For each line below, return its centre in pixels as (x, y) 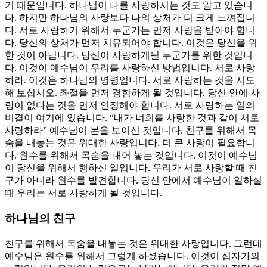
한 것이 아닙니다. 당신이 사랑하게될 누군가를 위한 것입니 (129, 55)
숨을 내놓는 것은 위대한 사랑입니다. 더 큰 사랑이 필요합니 (130, 143)
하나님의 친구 (40, 219)
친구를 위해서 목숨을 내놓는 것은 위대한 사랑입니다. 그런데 (133, 243)
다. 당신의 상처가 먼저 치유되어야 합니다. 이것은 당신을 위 (131, 43)
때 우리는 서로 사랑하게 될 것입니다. (83, 193)
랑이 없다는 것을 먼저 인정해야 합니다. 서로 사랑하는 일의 (130, 105)
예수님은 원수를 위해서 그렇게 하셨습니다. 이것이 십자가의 (132, 256)
